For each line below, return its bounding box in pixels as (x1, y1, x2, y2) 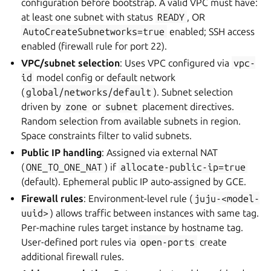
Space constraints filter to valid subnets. (21, 129, 192, 141)
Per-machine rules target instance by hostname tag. (21, 221, 244, 233)
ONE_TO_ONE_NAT (26, 161, 103, 172)
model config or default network (34, 71, 176, 83)
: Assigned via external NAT (102, 146, 218, 158)
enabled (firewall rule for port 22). (21, 40, 168, 51)
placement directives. (139, 100, 234, 112)
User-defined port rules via (21, 236, 139, 247)
